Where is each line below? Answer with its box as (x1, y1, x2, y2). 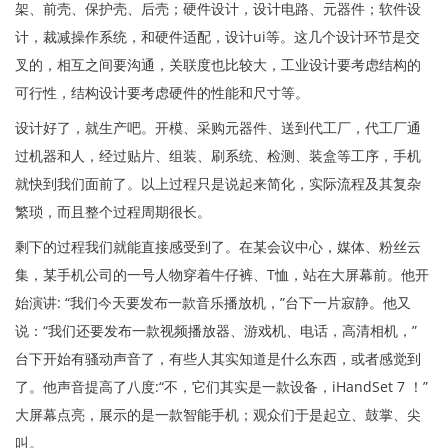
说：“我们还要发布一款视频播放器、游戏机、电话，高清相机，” (15, 320, 417, 340)
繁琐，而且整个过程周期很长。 (15, 201, 211, 221)
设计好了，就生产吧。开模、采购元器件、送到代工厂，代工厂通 (15, 117, 421, 137)
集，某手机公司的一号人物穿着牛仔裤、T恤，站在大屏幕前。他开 (15, 264, 429, 284)
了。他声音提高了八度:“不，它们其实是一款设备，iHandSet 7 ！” (15, 376, 428, 396)
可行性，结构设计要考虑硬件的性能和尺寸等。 (15, 82, 309, 102)
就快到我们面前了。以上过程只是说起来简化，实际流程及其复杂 (15, 173, 421, 193)
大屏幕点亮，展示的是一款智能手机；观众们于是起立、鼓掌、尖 (15, 404, 421, 424)
